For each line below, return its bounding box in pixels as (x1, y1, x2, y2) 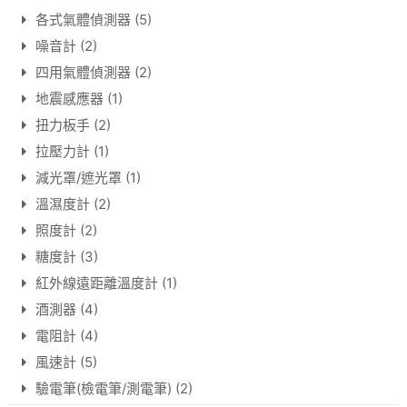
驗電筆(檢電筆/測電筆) (35, 380, 172, 398)
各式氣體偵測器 (35, 11, 131, 29)
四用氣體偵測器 (35, 64, 131, 82)
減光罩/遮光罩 (35, 169, 122, 187)
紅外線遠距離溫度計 (35, 274, 158, 293)
